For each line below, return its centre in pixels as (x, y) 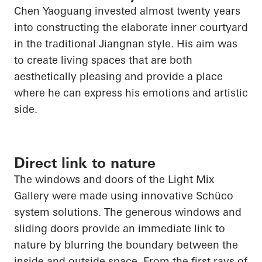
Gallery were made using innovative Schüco (124, 196)
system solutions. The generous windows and (128, 212)
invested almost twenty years (166, 11)
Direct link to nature (85, 163)
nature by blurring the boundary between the (126, 245)
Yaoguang (67, 11)
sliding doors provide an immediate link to (120, 229)
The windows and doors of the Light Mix (114, 180)
